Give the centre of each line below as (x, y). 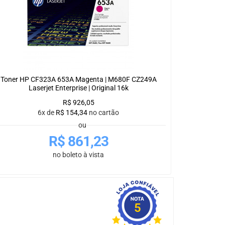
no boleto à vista (78, 155)
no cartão (104, 113)
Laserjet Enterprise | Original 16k (78, 88)
